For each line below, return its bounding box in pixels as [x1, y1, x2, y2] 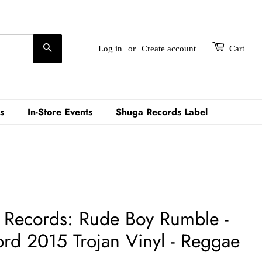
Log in [98, 44, 122, 53]
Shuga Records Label [115, 105, 208, 119]
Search [52, 41, 80, 55]
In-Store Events [27, 105, 92, 119]
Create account [142, 44, 196, 53]
